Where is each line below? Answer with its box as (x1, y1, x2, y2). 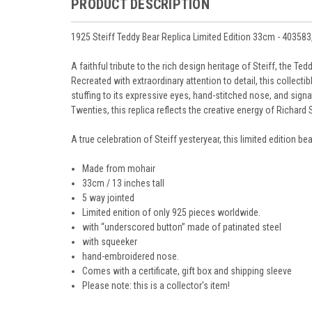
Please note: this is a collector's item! (82, 279, 231, 291)
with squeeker (82, 235, 138, 247)
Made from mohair (82, 162, 156, 174)
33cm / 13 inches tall (82, 177, 165, 189)
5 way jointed (82, 192, 135, 203)
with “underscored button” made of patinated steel (82, 221, 282, 233)
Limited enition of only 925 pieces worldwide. (82, 206, 261, 218)
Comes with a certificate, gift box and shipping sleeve (82, 265, 292, 276)
